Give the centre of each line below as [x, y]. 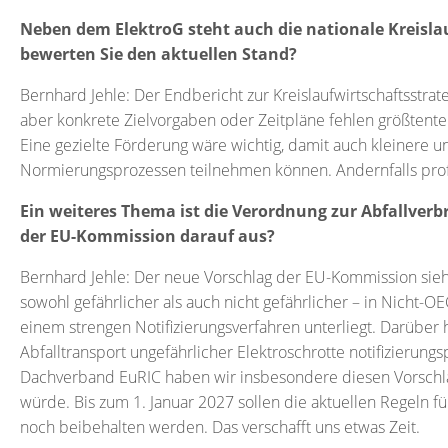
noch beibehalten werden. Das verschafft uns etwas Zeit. [220, 427]
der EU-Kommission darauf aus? [147, 236]
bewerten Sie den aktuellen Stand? [158, 54]
